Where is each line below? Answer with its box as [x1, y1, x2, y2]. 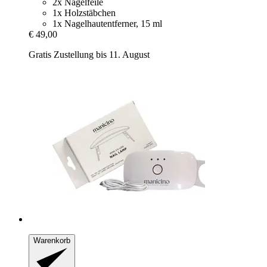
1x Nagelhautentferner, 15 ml [52, 18, 162, 29]
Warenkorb [33, 236, 70, 245]
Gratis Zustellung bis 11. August [29, 49, 150, 60]
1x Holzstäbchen [52, 8, 116, 18]
